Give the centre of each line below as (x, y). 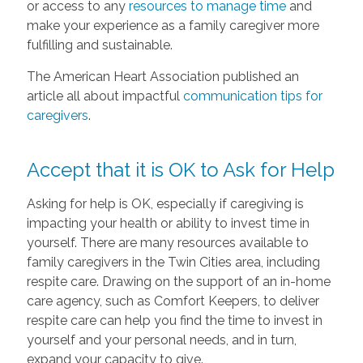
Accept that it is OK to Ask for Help (180, 170)
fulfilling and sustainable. (99, 45)
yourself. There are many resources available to (167, 243)
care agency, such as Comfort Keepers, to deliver (173, 301)
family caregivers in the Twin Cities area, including (173, 263)
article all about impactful (105, 96)
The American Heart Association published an (162, 77)
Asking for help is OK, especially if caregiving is (165, 204)
